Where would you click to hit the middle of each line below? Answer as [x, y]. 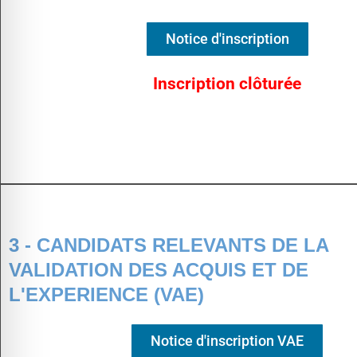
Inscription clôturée [227, 84]
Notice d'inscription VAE [227, 340]
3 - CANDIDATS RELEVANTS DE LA [169, 245]
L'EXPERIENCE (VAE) [106, 294]
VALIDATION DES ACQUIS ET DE [159, 269]
